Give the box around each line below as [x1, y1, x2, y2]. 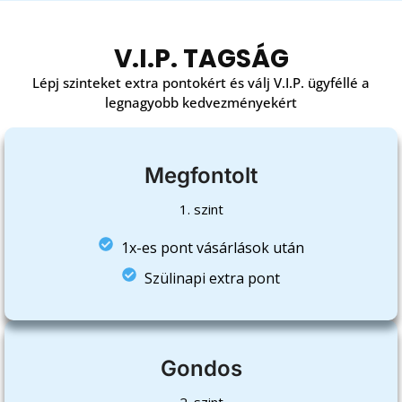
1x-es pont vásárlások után [120, 237, 304, 258]
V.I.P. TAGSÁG [113, 40, 289, 76]
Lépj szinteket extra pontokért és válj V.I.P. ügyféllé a [32, 73, 370, 92]
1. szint [179, 199, 223, 218]
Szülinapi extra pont [144, 267, 280, 288]
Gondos [160, 354, 242, 381]
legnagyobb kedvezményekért [105, 92, 297, 111]
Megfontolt [144, 162, 258, 188]
